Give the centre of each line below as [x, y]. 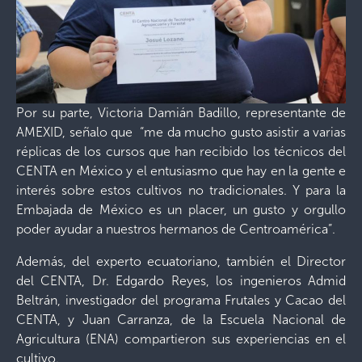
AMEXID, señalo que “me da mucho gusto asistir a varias [181, 132]
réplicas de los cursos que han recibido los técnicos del [181, 151]
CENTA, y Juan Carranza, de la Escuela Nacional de [181, 319]
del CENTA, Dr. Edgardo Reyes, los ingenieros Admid [181, 280]
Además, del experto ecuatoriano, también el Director [181, 261]
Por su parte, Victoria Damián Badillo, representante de [181, 112]
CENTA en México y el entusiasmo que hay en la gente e [181, 170]
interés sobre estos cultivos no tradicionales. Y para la [181, 190]
